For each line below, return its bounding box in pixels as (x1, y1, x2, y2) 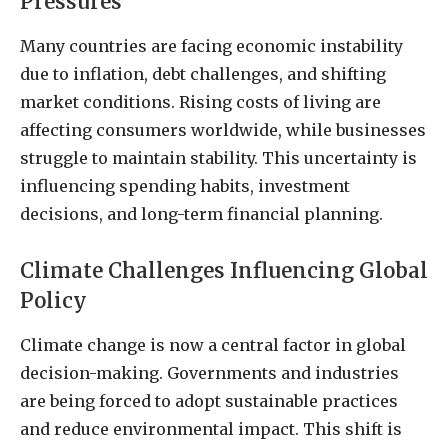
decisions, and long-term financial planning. (20, 204, 383, 225)
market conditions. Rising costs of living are (20, 92, 381, 113)
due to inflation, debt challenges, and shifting (20, 64, 386, 85)
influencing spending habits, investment (20, 176, 350, 197)
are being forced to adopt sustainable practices (20, 391, 398, 412)
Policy (20, 287, 87, 314)
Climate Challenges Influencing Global (20, 257, 428, 284)
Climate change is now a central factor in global (20, 335, 406, 356)
